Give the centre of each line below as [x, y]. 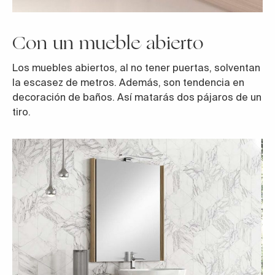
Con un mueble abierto [108, 43]
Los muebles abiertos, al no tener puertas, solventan [136, 68]
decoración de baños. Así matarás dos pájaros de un [137, 97]
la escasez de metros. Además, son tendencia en [128, 83]
